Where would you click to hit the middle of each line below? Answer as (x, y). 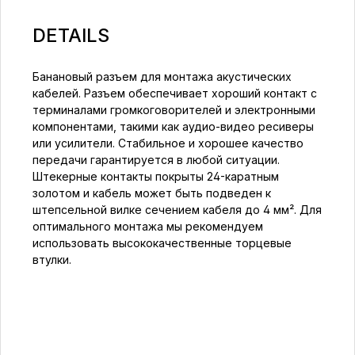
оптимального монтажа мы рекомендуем (148, 226)
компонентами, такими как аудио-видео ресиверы (173, 126)
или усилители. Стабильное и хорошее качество (168, 143)
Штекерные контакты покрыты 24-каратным (156, 176)
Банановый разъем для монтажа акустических (162, 76)
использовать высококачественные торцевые (162, 243)
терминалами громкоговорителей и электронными (174, 110)
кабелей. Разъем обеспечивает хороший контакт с (175, 93)
